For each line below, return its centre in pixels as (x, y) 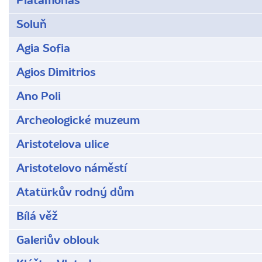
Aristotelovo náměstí (72, 169)
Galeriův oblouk (58, 241)
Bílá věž (37, 217)
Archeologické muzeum (78, 121)
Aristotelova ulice (63, 145)
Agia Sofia (43, 49)
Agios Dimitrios (56, 73)
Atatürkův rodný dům (75, 193)
